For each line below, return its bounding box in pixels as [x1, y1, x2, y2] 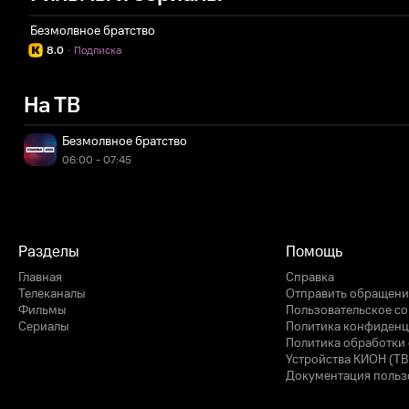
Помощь [286, 241, 342, 263]
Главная [18, 268, 62, 287]
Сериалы [18, 318, 69, 336]
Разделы [18, 241, 79, 263]
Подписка [74, 43, 121, 58]
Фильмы [18, 301, 67, 320]
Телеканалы [18, 285, 86, 303]
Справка [286, 268, 334, 287]
